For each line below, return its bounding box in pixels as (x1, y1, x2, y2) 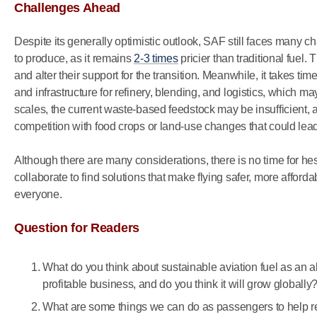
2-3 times (134, 52, 178, 64)
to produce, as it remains (14, 52, 134, 64)
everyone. (14, 188, 62, 200)
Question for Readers (14, 221, 143, 235)
